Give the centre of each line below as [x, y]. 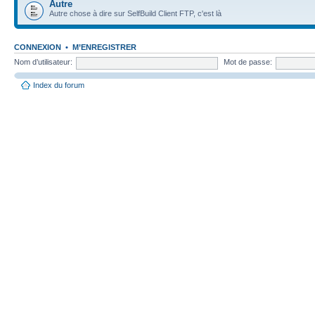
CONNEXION [38, 47]
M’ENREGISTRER [104, 47]
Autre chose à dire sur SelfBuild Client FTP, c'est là [135, 13]
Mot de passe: [247, 62]
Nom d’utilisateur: [43, 62]
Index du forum [59, 85]
